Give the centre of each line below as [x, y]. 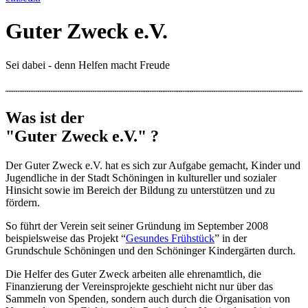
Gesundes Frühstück [170, 238]
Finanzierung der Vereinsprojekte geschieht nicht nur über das [139, 286]
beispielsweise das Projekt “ [66, 238]
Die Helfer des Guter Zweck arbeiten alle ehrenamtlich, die [133, 274]
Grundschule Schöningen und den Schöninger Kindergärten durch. [151, 250]
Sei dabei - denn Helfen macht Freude [88, 65]
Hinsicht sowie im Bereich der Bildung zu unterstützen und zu [140, 190]
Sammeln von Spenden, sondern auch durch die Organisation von [148, 298]
